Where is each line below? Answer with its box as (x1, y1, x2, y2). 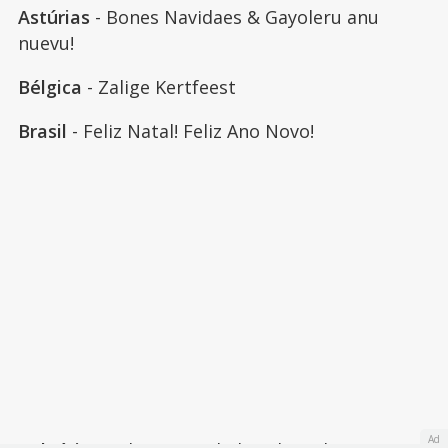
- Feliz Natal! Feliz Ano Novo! (66, 118, 314, 143)
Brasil (17, 118, 67, 143)
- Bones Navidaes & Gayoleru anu (89, 4, 379, 29)
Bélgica (17, 74, 82, 99)
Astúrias (17, 4, 90, 29)
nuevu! (17, 30, 74, 55)
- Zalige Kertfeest (81, 74, 236, 99)
